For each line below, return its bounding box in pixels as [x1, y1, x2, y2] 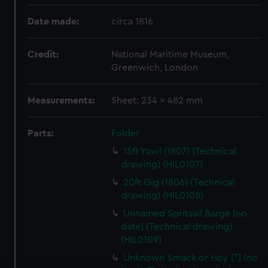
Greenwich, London [111, 63, 199, 72]
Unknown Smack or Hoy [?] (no [123, 253, 258, 263]
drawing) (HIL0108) [121, 191, 204, 200]
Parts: [28, 129, 54, 138]
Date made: [28, 17, 80, 26]
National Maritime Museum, [111, 50, 230, 59]
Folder [111, 129, 140, 138]
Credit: [28, 50, 59, 59]
